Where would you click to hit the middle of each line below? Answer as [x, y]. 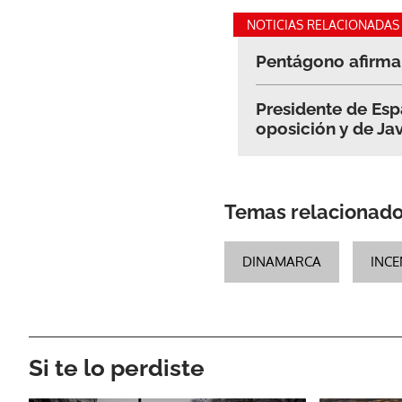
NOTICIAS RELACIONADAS [323, 24]
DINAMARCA [282, 261]
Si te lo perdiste [117, 367]
